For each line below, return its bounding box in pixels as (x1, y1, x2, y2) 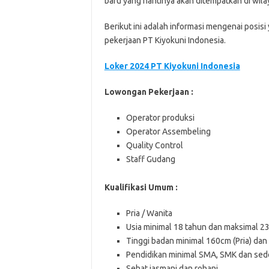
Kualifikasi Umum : (104, 183, 178, 192)
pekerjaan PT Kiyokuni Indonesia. (104, 35, 226, 45)
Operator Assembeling (125, 127, 211, 136)
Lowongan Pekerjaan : (104, 87, 195, 97)
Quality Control (125, 141, 183, 150)
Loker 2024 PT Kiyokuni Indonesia (104, 61, 240, 71)
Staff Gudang (125, 154, 175, 164)
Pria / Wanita (125, 208, 172, 218)
